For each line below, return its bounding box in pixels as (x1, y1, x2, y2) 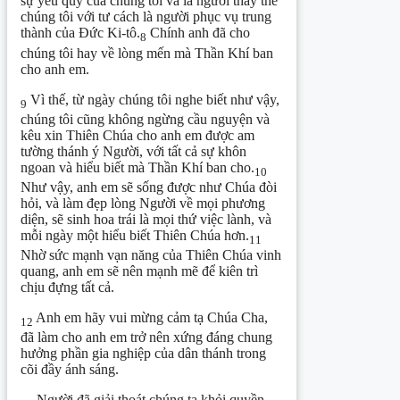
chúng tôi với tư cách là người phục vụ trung (21, 9, 271, 25)
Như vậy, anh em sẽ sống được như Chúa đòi (21, 179, 277, 195)
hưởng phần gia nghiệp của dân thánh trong (21, 346, 266, 362)
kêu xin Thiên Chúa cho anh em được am (21, 127, 254, 143)
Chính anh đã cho (146, 25, 250, 41)
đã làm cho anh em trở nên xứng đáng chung (21, 329, 272, 346)
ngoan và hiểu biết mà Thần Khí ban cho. (21, 159, 254, 175)
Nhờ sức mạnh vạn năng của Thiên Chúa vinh (21, 247, 281, 263)
